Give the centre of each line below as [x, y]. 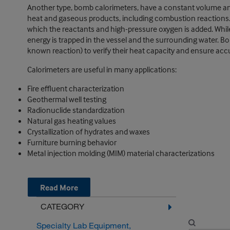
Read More [59, 187]
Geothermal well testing [66, 99]
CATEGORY [62, 207]
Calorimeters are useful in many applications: [102, 69]
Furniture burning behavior [72, 142]
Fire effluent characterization [75, 88]
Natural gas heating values [71, 121]
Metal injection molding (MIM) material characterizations [121, 153]
